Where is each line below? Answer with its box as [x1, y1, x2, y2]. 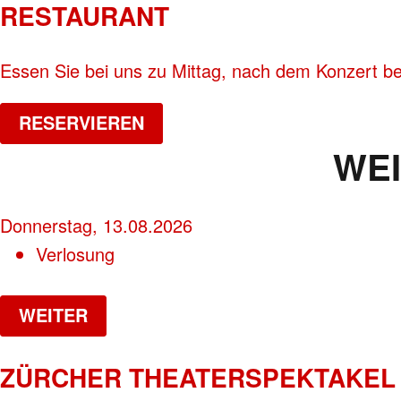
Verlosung [36, 240, 115, 267]
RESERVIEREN [19, 109, 144, 136]
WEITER [19, 302, 88, 328]
